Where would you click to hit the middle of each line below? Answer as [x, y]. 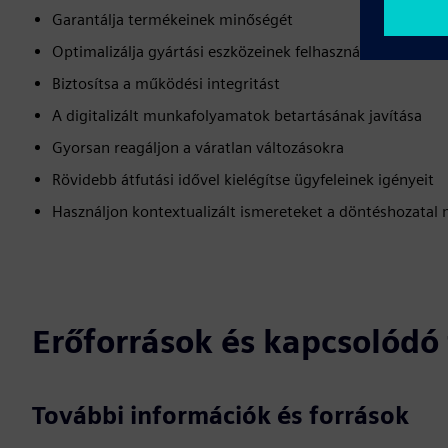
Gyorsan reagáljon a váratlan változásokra [198, 147]
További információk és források [220, 415]
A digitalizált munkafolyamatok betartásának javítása [237, 115]
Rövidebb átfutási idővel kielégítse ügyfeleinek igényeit [243, 179]
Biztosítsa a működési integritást [166, 83]
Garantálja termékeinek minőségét [172, 19]
